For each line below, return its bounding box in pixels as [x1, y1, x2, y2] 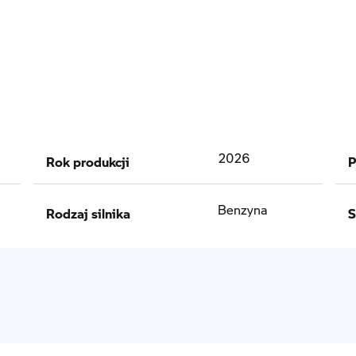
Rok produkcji [46, 144, 130, 171]
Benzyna [218, 199, 267, 219]
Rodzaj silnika [46, 195, 130, 222]
